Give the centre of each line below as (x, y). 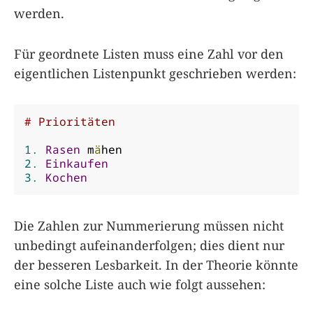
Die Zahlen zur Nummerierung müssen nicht (149, 225)
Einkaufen (77, 163)
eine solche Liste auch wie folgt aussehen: (140, 284)
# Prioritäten (70, 121)
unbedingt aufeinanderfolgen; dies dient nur (149, 245)
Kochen (66, 177)
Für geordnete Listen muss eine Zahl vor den (149, 53)
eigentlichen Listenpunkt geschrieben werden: (155, 73)
